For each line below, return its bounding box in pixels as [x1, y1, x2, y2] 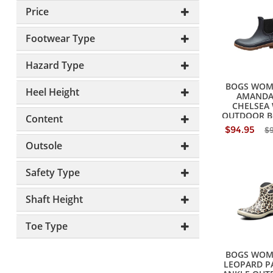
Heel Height [25, 85, 79, 99]
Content [25, 112, 63, 126]
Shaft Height [25, 193, 83, 206]
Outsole [25, 139, 62, 152]
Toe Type [25, 219, 68, 233]
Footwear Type [25, 32, 95, 45]
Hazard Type [25, 58, 84, 72]
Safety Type [25, 166, 80, 179]
